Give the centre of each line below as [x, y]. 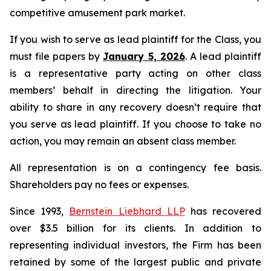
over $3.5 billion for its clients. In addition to [135, 228]
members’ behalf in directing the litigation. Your [135, 90]
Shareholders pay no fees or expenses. [99, 184]
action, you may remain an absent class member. [123, 141]
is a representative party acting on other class [135, 73]
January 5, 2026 [144, 56]
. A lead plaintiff [223, 56]
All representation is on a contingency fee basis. [135, 168]
